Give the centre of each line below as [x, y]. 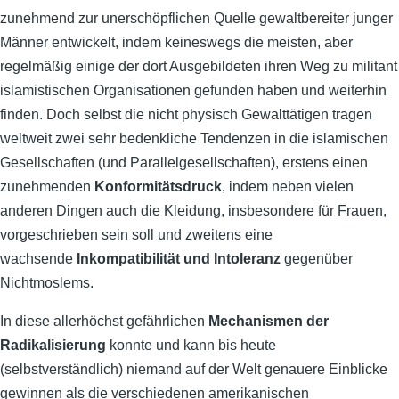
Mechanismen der [269, 321]
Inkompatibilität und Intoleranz [179, 259]
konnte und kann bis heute [191, 345]
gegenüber [317, 259]
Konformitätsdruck [158, 187]
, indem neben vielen [288, 187]
